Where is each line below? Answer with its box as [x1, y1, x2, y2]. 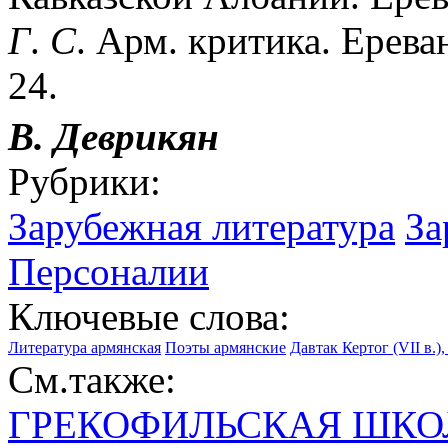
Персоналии [8, 249, 209, 293]
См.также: [8, 357, 176, 401]
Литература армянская [8, 338, 161, 356]
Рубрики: [8, 159, 161, 203]
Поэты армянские [165, 338, 286, 356]
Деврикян [54, 114, 219, 158]
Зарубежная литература [8, 204, 395, 248]
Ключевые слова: [8, 294, 290, 338]
